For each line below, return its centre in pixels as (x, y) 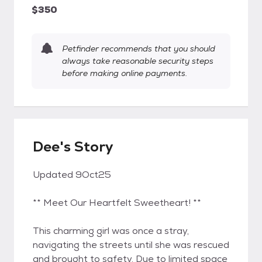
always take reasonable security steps (138, 61)
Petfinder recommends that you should (139, 49)
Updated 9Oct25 (72, 175)
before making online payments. (125, 73)
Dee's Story (73, 146)
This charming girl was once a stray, (111, 231)
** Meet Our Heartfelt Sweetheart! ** (117, 203)
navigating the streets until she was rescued (131, 245)
